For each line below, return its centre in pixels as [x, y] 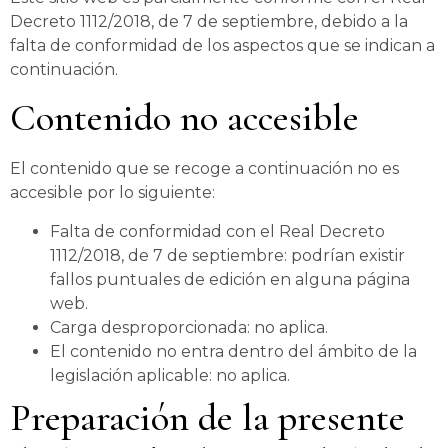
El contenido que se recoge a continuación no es [204, 169]
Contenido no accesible [184, 118]
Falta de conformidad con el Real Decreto [217, 231]
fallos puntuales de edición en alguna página [230, 279]
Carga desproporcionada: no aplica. [189, 327]
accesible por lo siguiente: [112, 193]
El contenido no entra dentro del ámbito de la [233, 351]
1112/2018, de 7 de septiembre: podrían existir [227, 255]
